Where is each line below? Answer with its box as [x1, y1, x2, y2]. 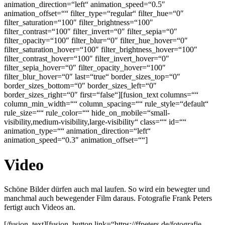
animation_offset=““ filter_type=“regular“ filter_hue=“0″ [4, 9, 184, 18]
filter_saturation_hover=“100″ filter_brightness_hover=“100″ [4, 45, 197, 54]
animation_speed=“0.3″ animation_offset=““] [4, 136, 148, 145]
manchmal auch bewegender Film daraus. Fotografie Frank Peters [4, 194, 212, 203]
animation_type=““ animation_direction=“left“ [4, 127, 151, 136]
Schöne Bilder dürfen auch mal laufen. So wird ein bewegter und [4, 185, 210, 194]
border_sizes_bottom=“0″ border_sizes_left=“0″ [4, 81, 157, 90]
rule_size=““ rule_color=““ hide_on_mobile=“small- [4, 108, 170, 118]
